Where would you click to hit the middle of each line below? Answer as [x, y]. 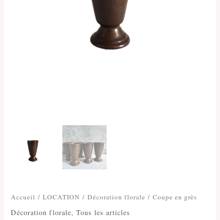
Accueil [23, 197]
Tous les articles [103, 213]
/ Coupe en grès [171, 197]
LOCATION [62, 197]
